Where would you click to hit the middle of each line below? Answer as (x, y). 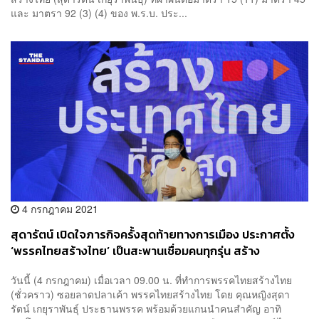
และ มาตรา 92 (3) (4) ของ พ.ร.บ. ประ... (99, 13)
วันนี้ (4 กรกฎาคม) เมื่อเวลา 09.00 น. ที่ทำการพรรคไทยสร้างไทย (151, 280)
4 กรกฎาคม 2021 (59, 208)
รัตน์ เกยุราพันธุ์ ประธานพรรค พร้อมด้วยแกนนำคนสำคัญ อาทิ (146, 309)
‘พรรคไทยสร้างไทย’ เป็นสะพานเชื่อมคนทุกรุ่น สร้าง (135, 251)
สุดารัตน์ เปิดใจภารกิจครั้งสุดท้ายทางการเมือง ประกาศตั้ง (153, 234)
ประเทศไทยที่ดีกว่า (56, 267)
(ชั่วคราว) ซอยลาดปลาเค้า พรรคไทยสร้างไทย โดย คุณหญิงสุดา (150, 294)
